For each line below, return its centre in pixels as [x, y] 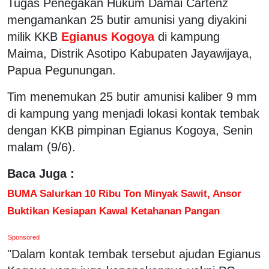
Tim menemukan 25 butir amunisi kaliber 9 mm [132, 96]
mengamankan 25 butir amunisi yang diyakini [127, 20]
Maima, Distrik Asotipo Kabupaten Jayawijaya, [130, 53]
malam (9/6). [41, 147]
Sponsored [24, 237]
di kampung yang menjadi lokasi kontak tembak [133, 113]
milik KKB [32, 36]
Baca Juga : [41, 173]
